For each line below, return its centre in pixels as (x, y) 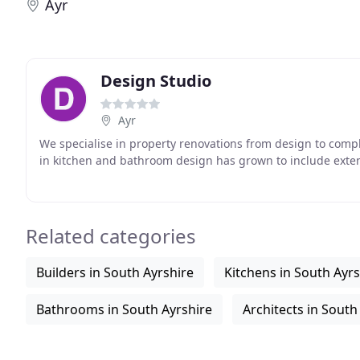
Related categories (111, 236)
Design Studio (156, 81)
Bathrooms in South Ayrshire (124, 309)
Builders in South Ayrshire (115, 272)
